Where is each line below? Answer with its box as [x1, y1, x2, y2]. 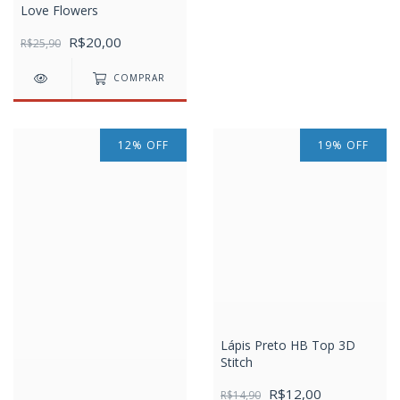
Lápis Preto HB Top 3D [221, 336, 355, 354]
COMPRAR [113, 71, 166, 85]
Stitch [221, 353, 253, 371]
